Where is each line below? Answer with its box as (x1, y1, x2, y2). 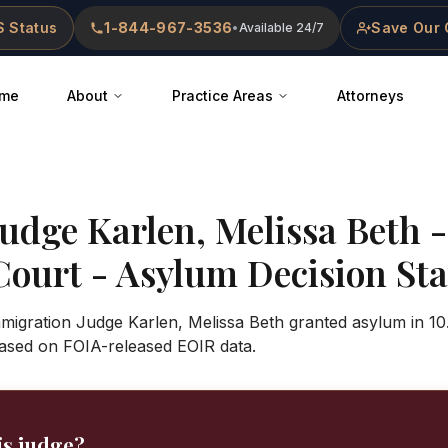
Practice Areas (172, 87, 273, 104)
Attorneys (337, 87, 404, 104)
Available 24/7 (239, 20, 325, 35)
